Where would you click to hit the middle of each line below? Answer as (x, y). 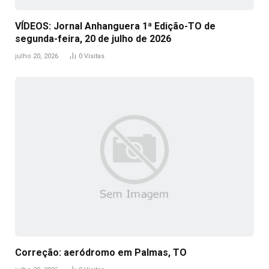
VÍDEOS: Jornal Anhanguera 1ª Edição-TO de (115, 26)
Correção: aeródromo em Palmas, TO (101, 252)
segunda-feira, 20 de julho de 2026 (93, 39)
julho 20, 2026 (37, 56)
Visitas (94, 56)
